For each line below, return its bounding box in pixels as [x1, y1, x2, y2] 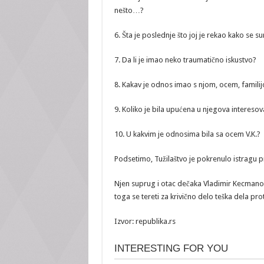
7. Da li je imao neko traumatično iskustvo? [114, 55, 256, 65]
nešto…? [114, 6, 144, 15]
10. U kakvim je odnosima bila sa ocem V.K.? [114, 130, 260, 139]
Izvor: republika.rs [114, 217, 176, 226]
